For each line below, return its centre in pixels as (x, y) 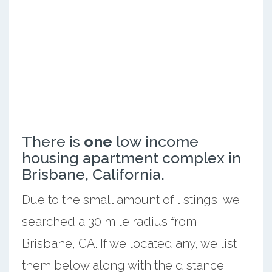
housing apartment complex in (131, 158)
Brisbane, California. (93, 174)
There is (53, 141)
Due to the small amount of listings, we (131, 199)
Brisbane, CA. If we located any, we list (129, 243)
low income (155, 141)
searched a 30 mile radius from (109, 221)
